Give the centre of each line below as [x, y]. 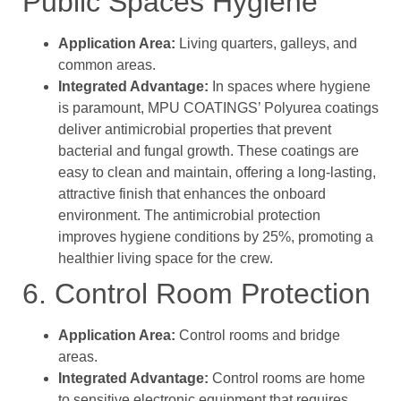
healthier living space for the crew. [166, 259]
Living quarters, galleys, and [266, 44]
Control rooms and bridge [258, 336]
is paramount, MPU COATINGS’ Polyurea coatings [218, 108]
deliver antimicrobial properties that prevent [195, 130]
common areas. [107, 65]
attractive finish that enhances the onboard [192, 194]
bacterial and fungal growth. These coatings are [209, 151]
